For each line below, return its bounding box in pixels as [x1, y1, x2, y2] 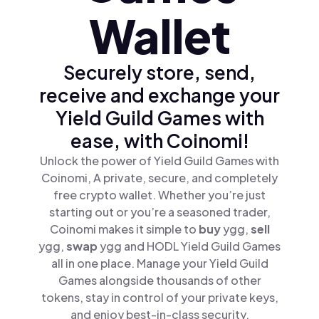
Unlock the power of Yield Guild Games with [40, 153, 279, 168]
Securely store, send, [63, 61, 256, 84]
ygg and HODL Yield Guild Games [100, 239, 281, 253]
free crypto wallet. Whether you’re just [53, 187, 266, 202]
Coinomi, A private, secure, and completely [41, 170, 278, 185]
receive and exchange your [39, 83, 280, 107]
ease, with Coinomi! [70, 129, 249, 152]
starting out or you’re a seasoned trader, [48, 204, 271, 219]
